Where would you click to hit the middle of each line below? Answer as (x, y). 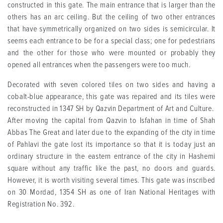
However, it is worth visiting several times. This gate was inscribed (111, 180)
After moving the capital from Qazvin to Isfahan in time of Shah (111, 120)
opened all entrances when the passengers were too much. (99, 65)
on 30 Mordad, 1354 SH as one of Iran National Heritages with (111, 192)
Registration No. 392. (41, 204)
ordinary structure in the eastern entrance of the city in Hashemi (111, 156)
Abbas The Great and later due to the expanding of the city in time (111, 132)
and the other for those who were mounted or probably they (111, 53)
